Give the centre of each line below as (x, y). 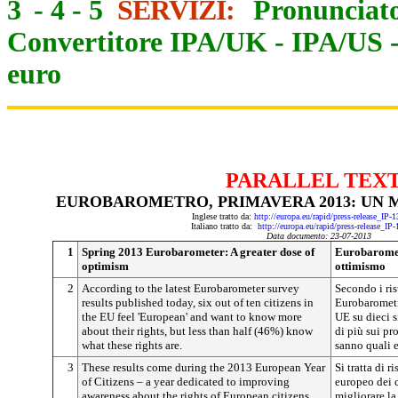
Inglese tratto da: (223, 216)
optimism (105, 266)
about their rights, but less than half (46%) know (197, 331)
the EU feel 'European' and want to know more (192, 317)
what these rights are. (132, 345)
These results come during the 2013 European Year (203, 367)
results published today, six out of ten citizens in (198, 302)
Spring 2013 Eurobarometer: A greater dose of (198, 252)
